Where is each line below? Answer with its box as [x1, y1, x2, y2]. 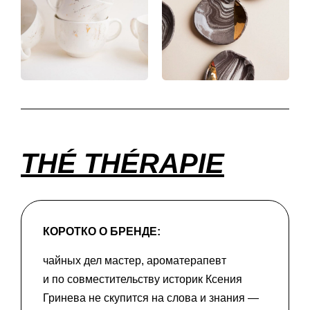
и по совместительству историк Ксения [43, 273, 242, 286]
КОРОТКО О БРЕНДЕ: [43, 225, 161, 237]
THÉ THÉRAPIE [21, 147, 224, 179]
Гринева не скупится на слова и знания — [43, 292, 259, 304]
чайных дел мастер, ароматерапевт [43, 255, 226, 267]
